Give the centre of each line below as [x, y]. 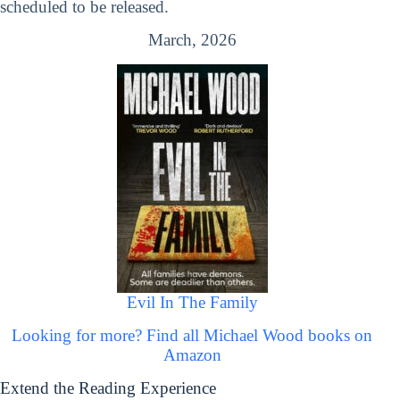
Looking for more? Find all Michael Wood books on [192, 335]
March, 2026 [192, 40]
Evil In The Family [192, 302]
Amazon [192, 354]
